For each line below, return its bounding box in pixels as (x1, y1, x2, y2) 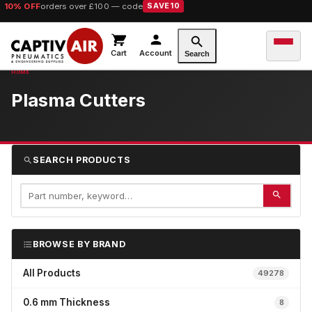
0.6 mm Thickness (23, 297, 110, 308)
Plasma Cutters (11, 89, 146, 111)
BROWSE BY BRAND (33, 239, 126, 249)
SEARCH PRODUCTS (33, 155, 131, 165)
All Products (23, 267, 81, 279)
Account (139, 48, 173, 58)
